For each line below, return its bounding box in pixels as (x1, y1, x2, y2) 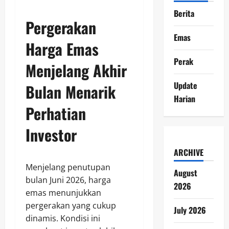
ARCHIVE (173, 146, 203, 158)
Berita (173, 7, 194, 19)
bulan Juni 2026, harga (26, 174, 111, 186)
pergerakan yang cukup (26, 200, 116, 212)
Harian (173, 92, 195, 105)
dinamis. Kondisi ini (26, 213, 100, 224)
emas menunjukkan (26, 187, 101, 199)
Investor (26, 123, 77, 147)
